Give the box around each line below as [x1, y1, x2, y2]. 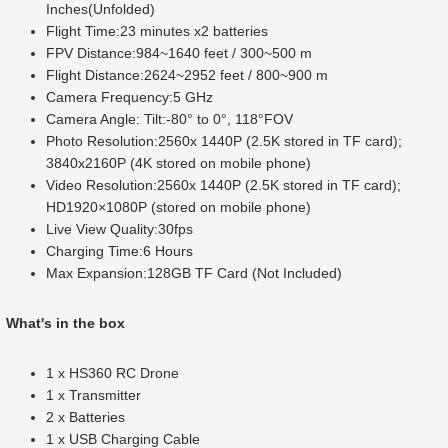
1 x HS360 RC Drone [46, 365, 183, 382]
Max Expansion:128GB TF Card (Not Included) [46, 265, 342, 282]
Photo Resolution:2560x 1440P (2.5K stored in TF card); [46, 133, 402, 150]
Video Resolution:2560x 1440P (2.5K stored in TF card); [46, 177, 401, 194]
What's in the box [6, 315, 125, 332]
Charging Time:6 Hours [46, 243, 193, 260]
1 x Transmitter [46, 387, 145, 404]
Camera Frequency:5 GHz [46, 89, 213, 106]
